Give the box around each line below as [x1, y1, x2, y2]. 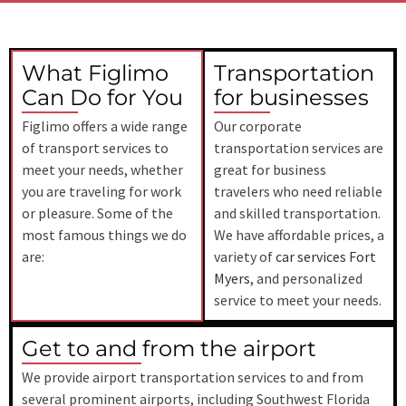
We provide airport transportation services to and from [22, 368, 363, 387]
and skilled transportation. [214, 204, 381, 223]
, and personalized [250, 269, 362, 288]
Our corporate [214, 117, 302, 136]
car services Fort [275, 247, 376, 266]
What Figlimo [22, 60, 169, 87]
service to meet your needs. [214, 291, 382, 310]
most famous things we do [22, 226, 187, 245]
